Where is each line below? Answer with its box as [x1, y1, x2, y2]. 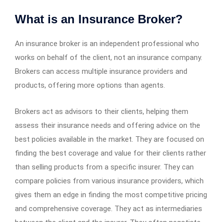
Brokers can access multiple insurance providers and [15, 66, 187, 76]
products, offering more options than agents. [15, 80, 165, 90]
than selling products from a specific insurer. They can [15, 162, 194, 171]
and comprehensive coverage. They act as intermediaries [15, 204, 202, 213]
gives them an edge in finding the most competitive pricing [15, 190, 207, 199]
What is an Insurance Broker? [15, 12, 183, 26]
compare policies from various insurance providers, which [15, 176, 204, 185]
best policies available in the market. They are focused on [15, 134, 204, 144]
